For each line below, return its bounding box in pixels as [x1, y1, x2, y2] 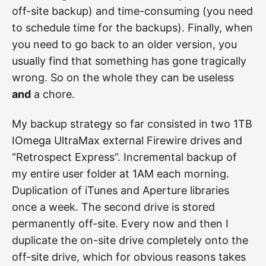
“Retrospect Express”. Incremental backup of [12, 150, 237, 163]
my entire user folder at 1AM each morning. [12, 167, 229, 180]
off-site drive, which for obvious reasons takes [12, 250, 246, 263]
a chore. [31, 88, 75, 101]
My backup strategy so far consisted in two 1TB [12, 117, 252, 130]
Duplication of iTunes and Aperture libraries [12, 183, 229, 197]
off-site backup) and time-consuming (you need [12, 5, 253, 18]
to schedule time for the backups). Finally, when [12, 21, 253, 34]
